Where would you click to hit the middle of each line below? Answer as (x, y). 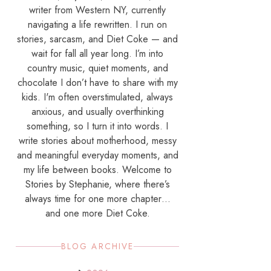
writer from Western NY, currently (97, 10)
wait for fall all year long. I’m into (97, 54)
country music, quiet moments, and (97, 68)
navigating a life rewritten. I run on (97, 24)
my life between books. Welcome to (97, 170)
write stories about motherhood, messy (97, 141)
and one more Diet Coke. (97, 213)
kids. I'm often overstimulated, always (97, 97)
